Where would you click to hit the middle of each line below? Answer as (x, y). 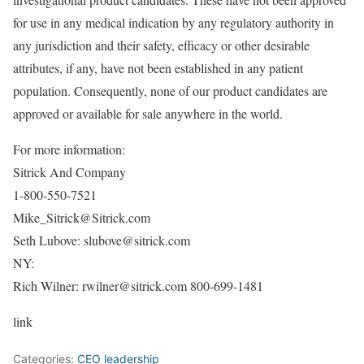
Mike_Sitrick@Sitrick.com (82, 217)
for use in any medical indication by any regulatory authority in (173, 22)
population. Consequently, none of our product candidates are (170, 91)
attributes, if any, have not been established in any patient (158, 68)
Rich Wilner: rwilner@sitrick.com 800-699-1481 (138, 286)
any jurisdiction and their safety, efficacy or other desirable (161, 45)
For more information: (69, 149)
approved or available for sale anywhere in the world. (148, 113)
